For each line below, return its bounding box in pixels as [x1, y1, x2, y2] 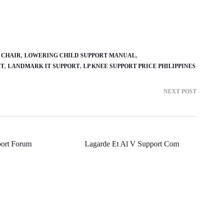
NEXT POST [163, 88, 197, 95]
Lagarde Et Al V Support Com [84, 139, 179, 148]
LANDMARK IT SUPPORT [8, 62, 80, 70]
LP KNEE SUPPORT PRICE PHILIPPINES [83, 62, 196, 70]
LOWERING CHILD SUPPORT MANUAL [24, 52, 136, 59]
